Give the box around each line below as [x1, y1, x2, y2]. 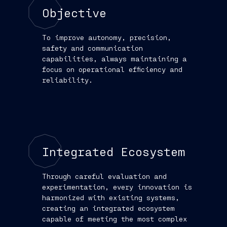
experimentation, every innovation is [42, 182, 192, 191]
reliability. [42, 75, 93, 84]
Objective [42, 5, 106, 20]
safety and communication [42, 43, 143, 52]
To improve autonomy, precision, [42, 32, 171, 42]
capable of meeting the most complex [42, 214, 187, 223]
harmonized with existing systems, [42, 193, 179, 202]
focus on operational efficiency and [42, 64, 182, 73]
